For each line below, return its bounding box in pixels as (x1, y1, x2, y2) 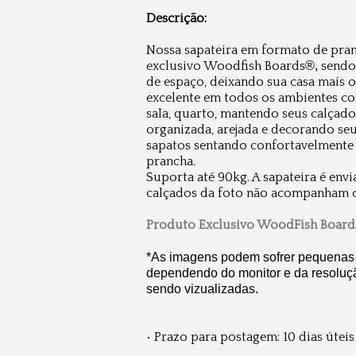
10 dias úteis (283, 330, 354, 344)
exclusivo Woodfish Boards (146, 59, 305, 73)
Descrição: (146, 11, 207, 25)
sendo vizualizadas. (146, 282, 265, 296)
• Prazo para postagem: (146, 330, 283, 344)
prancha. (146, 154, 195, 168)
